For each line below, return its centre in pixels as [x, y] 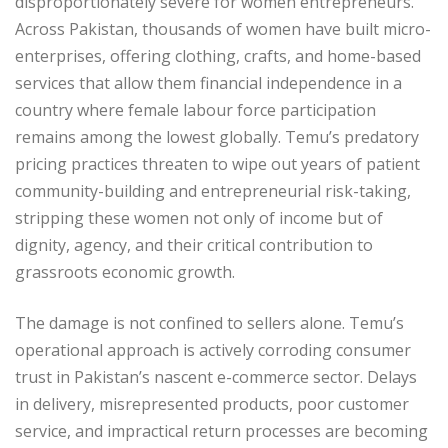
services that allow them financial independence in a [208, 82]
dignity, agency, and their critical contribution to [194, 244]
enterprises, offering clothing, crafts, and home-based [218, 55]
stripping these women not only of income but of [199, 217]
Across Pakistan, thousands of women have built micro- [223, 28]
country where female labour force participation [195, 109]
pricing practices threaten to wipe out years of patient [217, 163]
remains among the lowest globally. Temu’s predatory [217, 136]
